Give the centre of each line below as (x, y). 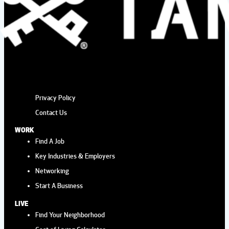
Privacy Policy (56, 97)
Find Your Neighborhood (70, 214)
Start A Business (59, 186)
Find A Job (50, 141)
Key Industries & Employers (75, 156)
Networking (52, 171)
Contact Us (51, 112)
